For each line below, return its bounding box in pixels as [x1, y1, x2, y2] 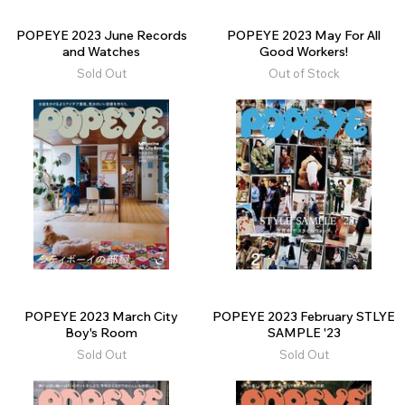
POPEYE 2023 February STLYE [212, 308, 395, 325]
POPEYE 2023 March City [24, 308, 178, 325]
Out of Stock [268, 66, 340, 81]
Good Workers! [259, 43, 348, 61]
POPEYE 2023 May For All [227, 27, 381, 44]
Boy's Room [65, 325, 137, 342]
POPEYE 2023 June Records [15, 27, 187, 44]
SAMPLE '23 [267, 325, 341, 342]
